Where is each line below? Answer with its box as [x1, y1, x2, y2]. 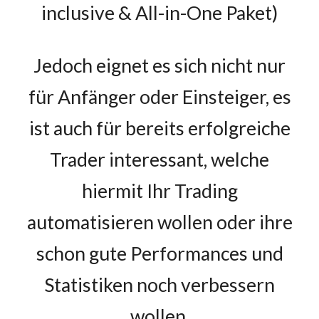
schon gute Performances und [36, 242, 283, 265]
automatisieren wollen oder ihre [26, 211, 293, 234]
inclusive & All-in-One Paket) [41, 1, 278, 24]
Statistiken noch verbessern [44, 273, 275, 296]
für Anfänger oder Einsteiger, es [28, 85, 291, 108]
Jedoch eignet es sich [33, 54, 211, 77]
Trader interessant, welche [50, 148, 269, 171]
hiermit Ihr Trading [81, 179, 238, 202]
